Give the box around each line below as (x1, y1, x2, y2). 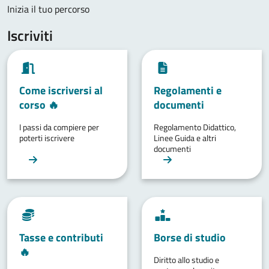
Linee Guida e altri (154, 131, 216, 144)
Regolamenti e (154, 82, 222, 98)
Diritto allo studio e (154, 253, 219, 266)
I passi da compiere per (19, 120, 99, 133)
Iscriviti (7, 24, 53, 46)
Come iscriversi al (19, 82, 103, 98)
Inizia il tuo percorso (7, 1, 89, 16)
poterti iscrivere (19, 131, 74, 144)
